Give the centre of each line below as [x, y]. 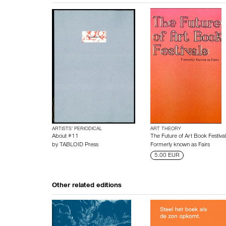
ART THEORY [165, 129]
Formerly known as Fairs [180, 145]
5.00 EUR [167, 156]
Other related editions [87, 186]
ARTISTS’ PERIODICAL [77, 129]
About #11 [65, 137]
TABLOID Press [79, 145]
